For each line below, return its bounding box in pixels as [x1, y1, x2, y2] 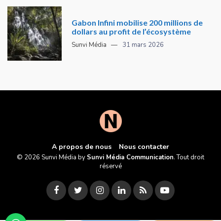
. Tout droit [174, 153, 204, 162]
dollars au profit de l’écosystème [72, 26, 191, 36]
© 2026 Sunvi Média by [17, 153, 87, 162]
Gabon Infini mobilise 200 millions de [72, 17, 203, 27]
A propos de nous [52, 142, 111, 152]
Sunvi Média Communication [87, 153, 174, 162]
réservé [99, 162, 122, 171]
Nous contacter [119, 142, 169, 152]
